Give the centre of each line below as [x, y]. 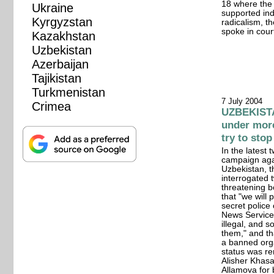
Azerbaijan [61, 64]
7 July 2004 [242, 101]
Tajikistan [57, 78]
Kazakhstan [64, 36]
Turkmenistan [69, 92]
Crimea [52, 106]
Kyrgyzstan [62, 22]
